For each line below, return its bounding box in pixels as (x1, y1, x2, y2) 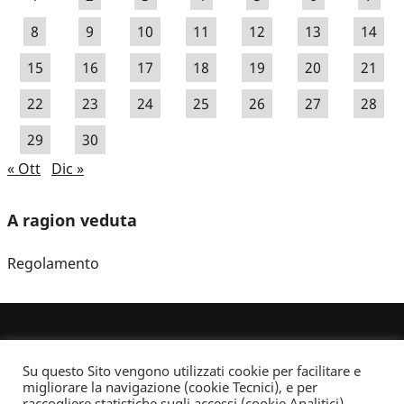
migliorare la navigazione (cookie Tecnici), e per (23, 378, 317, 396)
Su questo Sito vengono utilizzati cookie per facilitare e (23, 362, 361, 380)
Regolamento (7, 253, 99, 274)
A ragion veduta (7, 208, 137, 231)
